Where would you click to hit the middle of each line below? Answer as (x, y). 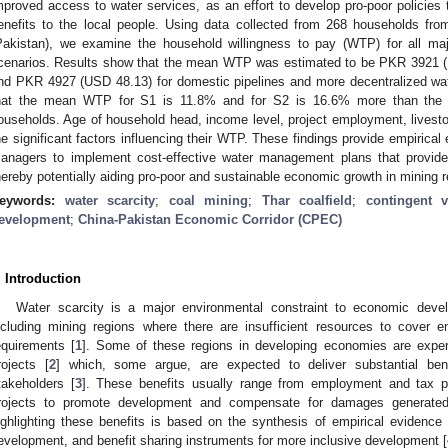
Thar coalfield (306, 200)
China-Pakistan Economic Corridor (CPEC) (210, 219)
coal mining (208, 200)
